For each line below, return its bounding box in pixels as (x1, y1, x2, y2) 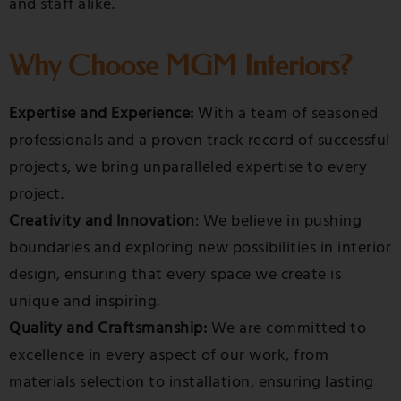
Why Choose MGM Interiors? (9, 48, 353, 82)
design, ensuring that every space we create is (9, 263, 341, 286)
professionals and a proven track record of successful (9, 129, 390, 151)
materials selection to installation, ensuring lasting (9, 371, 374, 393)
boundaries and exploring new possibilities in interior (9, 236, 391, 259)
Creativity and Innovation (9, 209, 195, 232)
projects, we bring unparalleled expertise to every (9, 156, 367, 178)
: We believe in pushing (194, 209, 362, 232)
